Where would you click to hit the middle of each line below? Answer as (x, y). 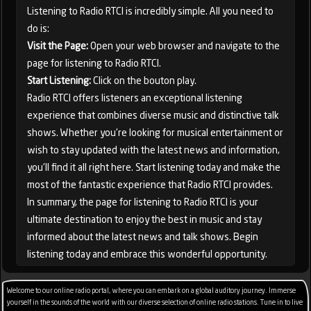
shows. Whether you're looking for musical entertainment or (155, 133)
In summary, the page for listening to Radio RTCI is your (143, 202)
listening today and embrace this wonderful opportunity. (147, 254)
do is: (38, 28)
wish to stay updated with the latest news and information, (153, 150)
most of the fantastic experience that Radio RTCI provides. (150, 185)
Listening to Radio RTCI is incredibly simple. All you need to (150, 11)
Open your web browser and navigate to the (184, 46)
